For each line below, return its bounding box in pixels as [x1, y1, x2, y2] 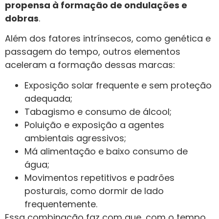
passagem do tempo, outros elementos [5, 45, 180, 58]
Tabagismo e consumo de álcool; [24, 105, 172, 118]
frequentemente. [24, 197, 97, 210]
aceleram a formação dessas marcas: [5, 59, 175, 71]
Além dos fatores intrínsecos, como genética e [5, 32, 211, 45]
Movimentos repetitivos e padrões [24, 171, 175, 184]
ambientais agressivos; [24, 131, 126, 144]
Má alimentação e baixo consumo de [24, 145, 188, 157]
